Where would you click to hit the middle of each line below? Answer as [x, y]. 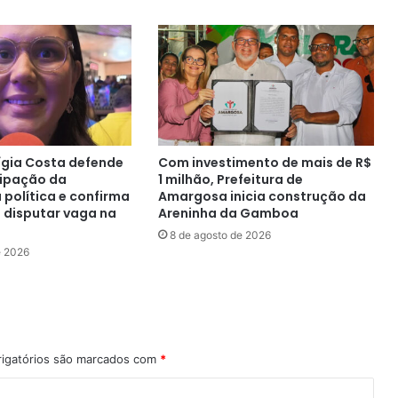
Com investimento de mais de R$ [265, 163]
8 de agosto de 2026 [221, 235]
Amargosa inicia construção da [263, 197]
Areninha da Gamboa [229, 214]
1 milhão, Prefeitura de [231, 180]
